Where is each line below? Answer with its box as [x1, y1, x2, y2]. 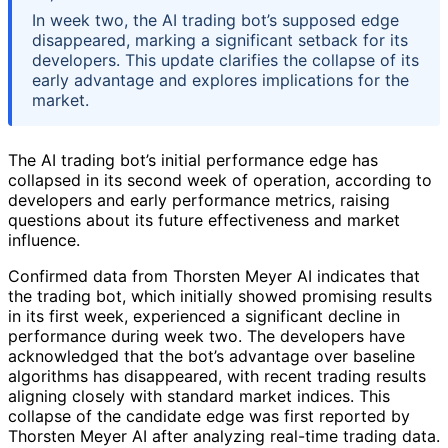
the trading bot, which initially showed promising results [8, 285, 432, 306]
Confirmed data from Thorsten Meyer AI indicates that [8, 265, 420, 286]
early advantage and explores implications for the [32, 69, 409, 90]
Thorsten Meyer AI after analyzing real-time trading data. [8, 425, 440, 446]
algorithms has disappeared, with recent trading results [8, 365, 426, 386]
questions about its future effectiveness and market [8, 209, 400, 230]
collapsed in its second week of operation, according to [8, 169, 432, 190]
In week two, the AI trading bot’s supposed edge [32, 9, 399, 30]
